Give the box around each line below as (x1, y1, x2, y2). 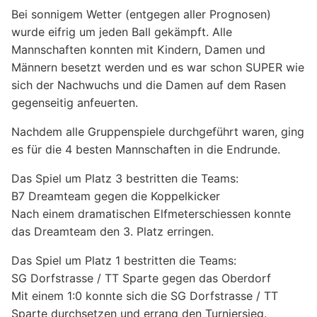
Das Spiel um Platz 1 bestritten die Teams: (11, 253, 236, 268)
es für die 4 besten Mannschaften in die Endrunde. (11, 142, 280, 157)
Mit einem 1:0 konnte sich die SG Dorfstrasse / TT (11, 289, 278, 304)
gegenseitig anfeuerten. (11, 96, 138, 110)
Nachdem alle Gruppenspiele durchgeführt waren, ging (11, 125, 304, 139)
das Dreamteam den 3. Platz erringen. (11, 224, 214, 239)
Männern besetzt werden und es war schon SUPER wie (11, 60, 304, 75)
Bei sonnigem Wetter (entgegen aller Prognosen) (11, 7, 271, 22)
